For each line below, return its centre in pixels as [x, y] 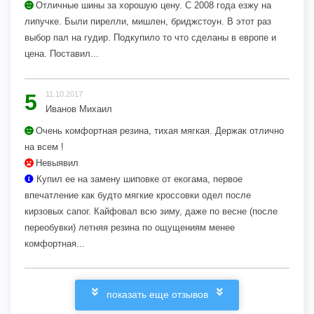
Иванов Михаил [79, 109]
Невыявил [56, 163]
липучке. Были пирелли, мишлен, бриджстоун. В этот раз [148, 21]
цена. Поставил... [62, 53]
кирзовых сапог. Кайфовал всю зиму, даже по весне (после [151, 211]
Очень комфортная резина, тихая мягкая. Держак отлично [158, 130]
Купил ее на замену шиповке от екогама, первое [138, 179]
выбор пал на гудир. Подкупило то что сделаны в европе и [150, 37]
